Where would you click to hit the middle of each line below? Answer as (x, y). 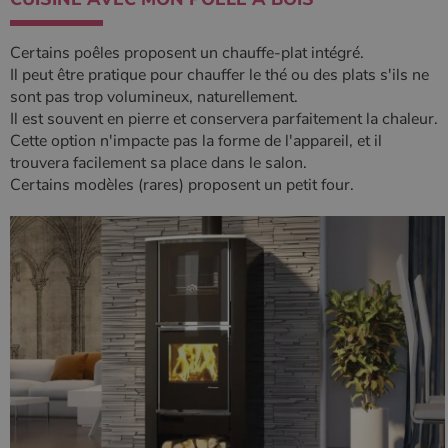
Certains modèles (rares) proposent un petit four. (182, 185)
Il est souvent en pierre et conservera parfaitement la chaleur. (224, 119)
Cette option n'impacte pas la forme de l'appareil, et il (196, 141)
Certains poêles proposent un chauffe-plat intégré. (187, 53)
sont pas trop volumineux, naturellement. (154, 97)
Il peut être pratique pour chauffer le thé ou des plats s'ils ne (219, 75)
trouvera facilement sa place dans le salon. (160, 163)
